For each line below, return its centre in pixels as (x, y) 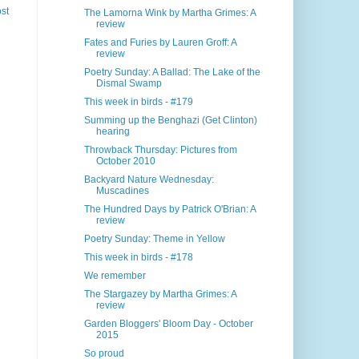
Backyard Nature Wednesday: (149, 180)
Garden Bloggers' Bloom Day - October (169, 324)
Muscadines (123, 191)
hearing (113, 132)
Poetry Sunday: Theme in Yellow (155, 239)
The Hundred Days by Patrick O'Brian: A (170, 210)
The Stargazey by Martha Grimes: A (161, 294)
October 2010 (126, 161)
